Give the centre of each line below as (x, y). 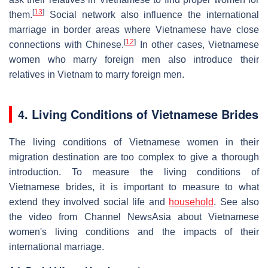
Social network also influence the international (152, 14)
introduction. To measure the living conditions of (134, 172)
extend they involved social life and (89, 202)
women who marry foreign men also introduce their (134, 59)
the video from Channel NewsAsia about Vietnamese (134, 217)
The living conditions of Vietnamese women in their (134, 142)
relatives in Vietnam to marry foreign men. (97, 74)
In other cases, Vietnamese (197, 44)
